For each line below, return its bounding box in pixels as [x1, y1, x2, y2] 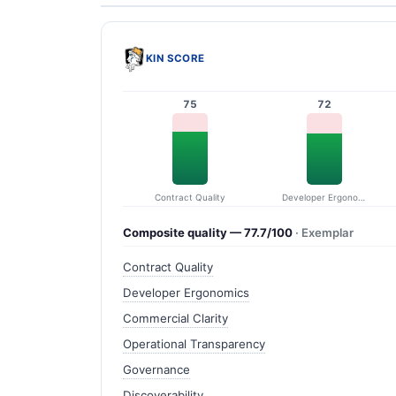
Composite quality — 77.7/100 [123, 225, 295, 240]
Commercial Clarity [123, 311, 228, 326]
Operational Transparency [123, 337, 265, 352]
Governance [123, 362, 190, 377]
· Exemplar [295, 225, 354, 240]
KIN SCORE [145, 52, 205, 65]
